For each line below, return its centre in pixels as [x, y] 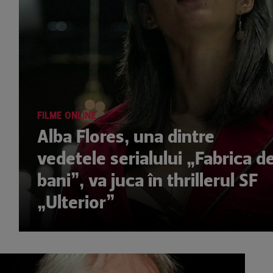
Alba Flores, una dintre [126, 136]
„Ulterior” [76, 202]
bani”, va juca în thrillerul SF [147, 180]
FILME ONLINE [67, 115]
